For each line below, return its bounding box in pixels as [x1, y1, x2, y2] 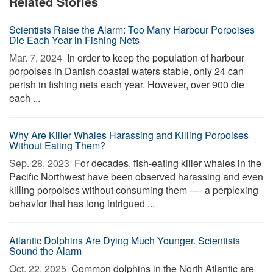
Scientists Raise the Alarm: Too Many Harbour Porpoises [9, 23, 255, 37]
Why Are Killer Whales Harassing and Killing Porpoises [9, 128, 249, 142]
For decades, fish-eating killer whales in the [72, 156, 261, 170]
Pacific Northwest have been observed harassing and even [9, 169, 263, 183]
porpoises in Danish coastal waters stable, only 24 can [9, 64, 244, 78]
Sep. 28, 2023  [9, 156, 72, 170]
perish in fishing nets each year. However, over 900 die [9, 77, 244, 91]
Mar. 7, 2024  [9, 51, 65, 65]
